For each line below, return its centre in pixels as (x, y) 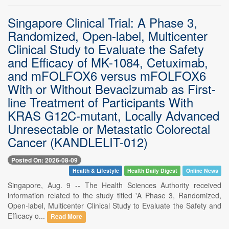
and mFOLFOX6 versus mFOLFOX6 (107, 75)
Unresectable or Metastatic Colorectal (109, 128)
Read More (67, 217)
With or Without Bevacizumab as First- (112, 88)
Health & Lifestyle (96, 171)
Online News (202, 171)
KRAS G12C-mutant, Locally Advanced (113, 115)
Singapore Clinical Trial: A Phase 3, (102, 22)
